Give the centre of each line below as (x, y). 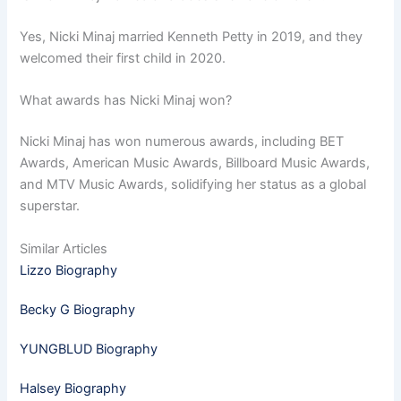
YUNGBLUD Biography (89, 349)
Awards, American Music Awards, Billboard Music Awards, (195, 163)
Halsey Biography (73, 388)
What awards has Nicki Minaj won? (126, 101)
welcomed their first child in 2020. (123, 58)
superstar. (50, 206)
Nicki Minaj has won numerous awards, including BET (182, 142)
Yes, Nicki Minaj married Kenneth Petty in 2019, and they (192, 36)
